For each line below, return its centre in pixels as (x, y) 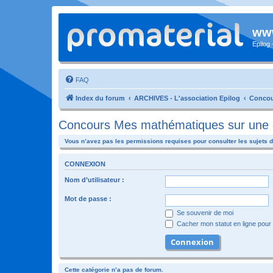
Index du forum (100, 98)
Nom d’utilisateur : (94, 180)
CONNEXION (85, 164)
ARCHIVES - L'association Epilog (187, 98)
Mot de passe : (88, 199)
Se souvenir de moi (204, 213)
